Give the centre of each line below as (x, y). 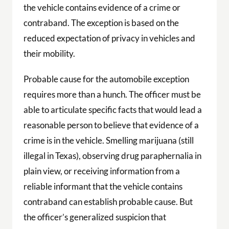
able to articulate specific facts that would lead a (112, 109)
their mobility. (49, 54)
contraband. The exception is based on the (101, 23)
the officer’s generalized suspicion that (95, 217)
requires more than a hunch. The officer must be (112, 94)
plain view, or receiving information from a (101, 171)
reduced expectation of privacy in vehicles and (109, 38)
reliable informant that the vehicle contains (103, 186)
